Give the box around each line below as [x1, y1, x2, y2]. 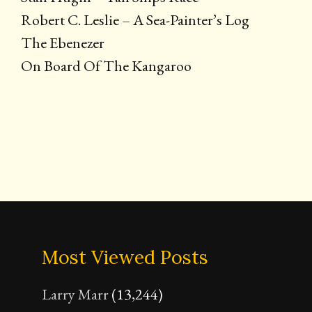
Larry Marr [42, 283, 109, 304]
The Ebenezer [21, 32, 104, 53]
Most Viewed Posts [42, 244, 208, 269]
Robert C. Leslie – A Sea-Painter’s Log [21, 9, 249, 30]
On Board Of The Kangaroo [21, 55, 192, 76]
